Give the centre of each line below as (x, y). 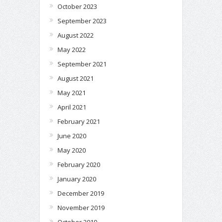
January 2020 (77, 179)
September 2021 (82, 64)
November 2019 (81, 207)
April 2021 (72, 107)
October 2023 (77, 6)
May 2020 (72, 150)
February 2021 (79, 121)
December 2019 (81, 193)
